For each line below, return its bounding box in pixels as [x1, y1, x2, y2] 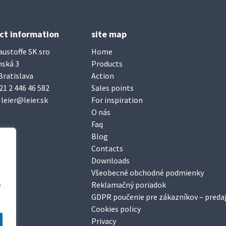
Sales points [91, 82, 134, 93]
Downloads [91, 155, 130, 165]
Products [91, 58, 123, 69]
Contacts [91, 143, 123, 153]
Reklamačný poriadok [91, 179, 166, 190]
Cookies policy [91, 203, 141, 214]
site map [91, 28, 127, 40]
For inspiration [91, 94, 143, 105]
